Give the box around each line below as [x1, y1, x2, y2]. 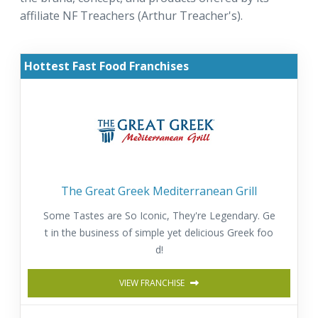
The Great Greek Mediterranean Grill [61, 183, 257, 199]
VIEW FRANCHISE [119, 277, 187, 290]
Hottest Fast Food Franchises [24, 58, 189, 75]
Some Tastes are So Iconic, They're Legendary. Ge [43, 209, 275, 223]
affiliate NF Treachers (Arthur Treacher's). [20, 8, 243, 24]
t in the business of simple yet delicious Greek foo [45, 226, 273, 240]
